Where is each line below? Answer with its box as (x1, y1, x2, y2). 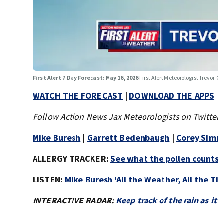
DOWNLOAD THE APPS (129, 90, 215, 101)
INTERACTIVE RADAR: (33, 194, 116, 206)
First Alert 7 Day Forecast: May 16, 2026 (33, 73, 140, 81)
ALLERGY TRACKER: (33, 152, 110, 164)
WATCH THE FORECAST (33, 90, 123, 101)
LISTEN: (33, 173, 63, 185)
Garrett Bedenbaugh (87, 131, 170, 143)
